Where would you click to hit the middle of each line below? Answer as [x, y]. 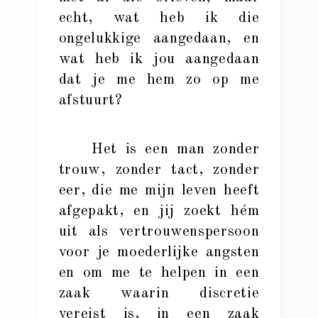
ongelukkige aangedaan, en [159, 39]
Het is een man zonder [159, 149]
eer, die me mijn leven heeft [159, 191]
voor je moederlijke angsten [159, 252]
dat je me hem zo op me [159, 80]
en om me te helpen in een [159, 273]
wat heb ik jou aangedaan [159, 59]
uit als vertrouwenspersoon [159, 232]
